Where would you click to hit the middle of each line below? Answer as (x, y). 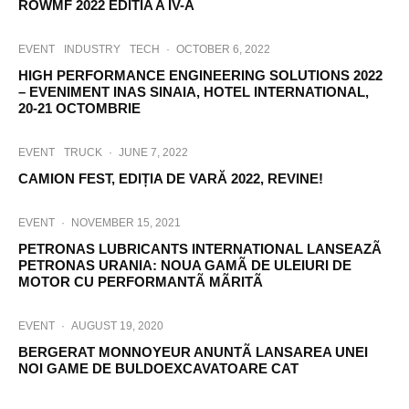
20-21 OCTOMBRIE (79, 108)
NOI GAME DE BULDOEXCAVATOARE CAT (158, 368)
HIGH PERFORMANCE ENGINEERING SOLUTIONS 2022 (200, 75)
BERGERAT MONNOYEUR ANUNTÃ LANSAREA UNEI (193, 352)
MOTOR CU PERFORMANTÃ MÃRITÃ (141, 282)
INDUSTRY (92, 49)
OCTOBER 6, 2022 (223, 49)
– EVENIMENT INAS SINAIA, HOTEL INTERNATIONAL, (194, 92)
